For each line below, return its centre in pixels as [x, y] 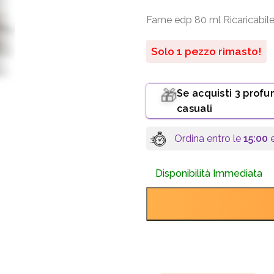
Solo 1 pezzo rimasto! [206, 51]
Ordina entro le [209, 138]
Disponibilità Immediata [209, 174]
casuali [195, 109]
